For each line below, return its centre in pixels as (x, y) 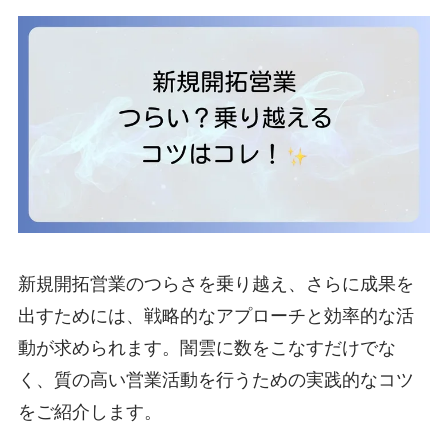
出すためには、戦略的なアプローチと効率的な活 (215, 316)
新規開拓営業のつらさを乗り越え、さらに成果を (215, 284)
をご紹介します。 (89, 412)
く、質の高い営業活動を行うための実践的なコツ (215, 380)
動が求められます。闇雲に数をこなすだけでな (206, 348)
